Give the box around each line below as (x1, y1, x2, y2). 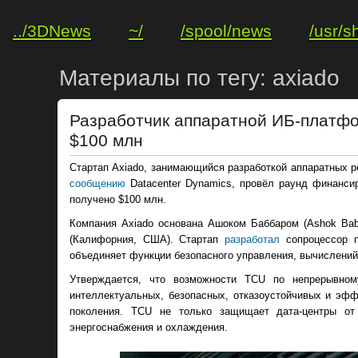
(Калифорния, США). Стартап (70, 233, 225, 246)
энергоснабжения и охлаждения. (70, 321, 228, 334)
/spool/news (181, 22, 272, 40)
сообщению (70, 177, 125, 190)
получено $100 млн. (70, 193, 166, 206)
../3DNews (13, 22, 91, 40)
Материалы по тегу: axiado (59, 66, 340, 90)
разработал (225, 233, 280, 246)
